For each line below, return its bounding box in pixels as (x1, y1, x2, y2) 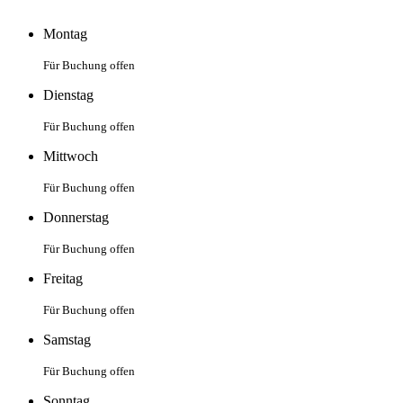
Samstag (43, 332, 91, 348)
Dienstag (43, 87, 94, 103)
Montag (43, 26, 87, 42)
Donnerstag (43, 210, 109, 226)
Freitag (43, 271, 83, 287)
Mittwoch (43, 148, 98, 165)
